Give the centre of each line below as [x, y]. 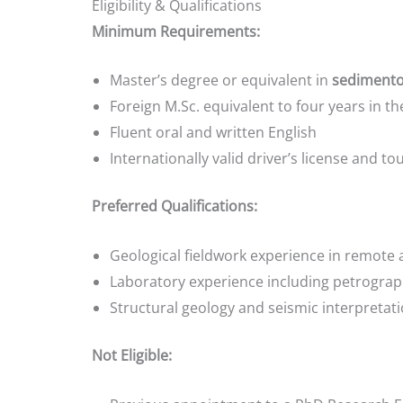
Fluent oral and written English [213, 133]
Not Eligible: [132, 356]
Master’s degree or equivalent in [221, 81]
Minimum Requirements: [176, 31]
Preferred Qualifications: [175, 206]
